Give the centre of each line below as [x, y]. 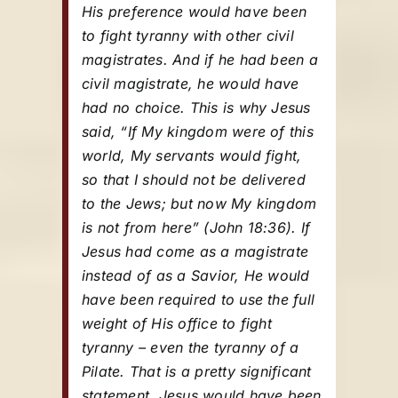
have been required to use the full [199, 299]
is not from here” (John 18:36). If [196, 227]
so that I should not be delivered [194, 179]
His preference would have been [195, 12]
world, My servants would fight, [192, 155]
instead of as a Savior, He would [196, 275]
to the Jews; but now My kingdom [199, 203]
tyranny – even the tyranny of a [191, 347]
